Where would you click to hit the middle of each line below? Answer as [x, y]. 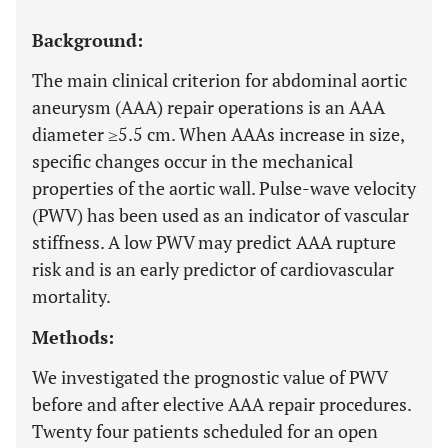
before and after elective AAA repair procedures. [221, 404]
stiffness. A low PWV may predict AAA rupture [214, 242]
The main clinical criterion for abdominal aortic [219, 80]
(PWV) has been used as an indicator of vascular [220, 215]
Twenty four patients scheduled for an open [205, 431]
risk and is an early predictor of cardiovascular [213, 269]
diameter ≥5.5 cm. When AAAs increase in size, [218, 134]
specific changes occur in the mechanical [192, 161]
